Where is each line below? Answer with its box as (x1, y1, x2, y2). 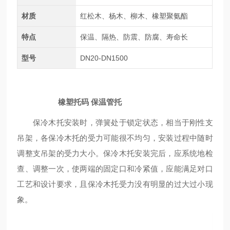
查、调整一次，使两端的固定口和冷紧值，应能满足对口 (17, 164, 213, 173)
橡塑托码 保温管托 (58, 98, 122, 106)
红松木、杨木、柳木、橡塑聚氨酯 (80, 12, 188, 20)
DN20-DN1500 (80, 54, 128, 62)
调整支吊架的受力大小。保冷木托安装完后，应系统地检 (17, 149, 213, 158)
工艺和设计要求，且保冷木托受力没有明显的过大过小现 (17, 180, 213, 188)
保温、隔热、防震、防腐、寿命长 (80, 33, 188, 41)
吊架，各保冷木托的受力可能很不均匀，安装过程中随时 (17, 133, 213, 142)
